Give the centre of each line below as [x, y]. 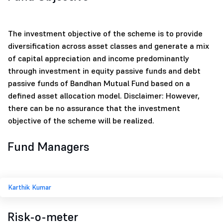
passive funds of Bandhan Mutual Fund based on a [99, 83]
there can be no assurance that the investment [94, 108]
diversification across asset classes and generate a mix [109, 46]
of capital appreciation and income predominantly [99, 58]
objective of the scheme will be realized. [81, 121]
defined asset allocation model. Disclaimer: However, [104, 96]
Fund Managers [49, 147]
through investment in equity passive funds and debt [104, 71]
